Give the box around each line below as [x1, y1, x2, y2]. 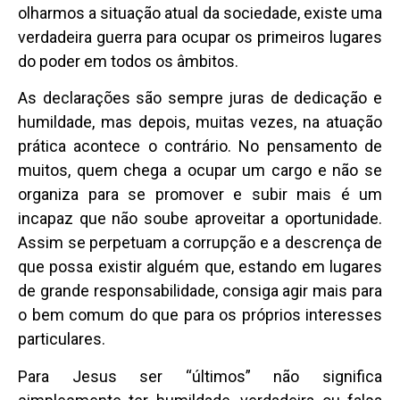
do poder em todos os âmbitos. [18, 52, 242, 71]
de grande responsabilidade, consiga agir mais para [18, 281, 382, 301]
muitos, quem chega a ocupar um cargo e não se [18, 161, 382, 180]
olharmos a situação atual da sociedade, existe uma [18, 4, 382, 23]
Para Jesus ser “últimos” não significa [18, 366, 382, 386]
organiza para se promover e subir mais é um [18, 185, 382, 204]
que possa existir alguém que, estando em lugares [18, 257, 382, 277]
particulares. [18, 329, 109, 349]
